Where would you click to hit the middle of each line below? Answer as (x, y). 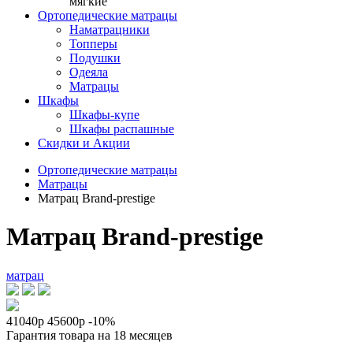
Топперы (93, 44)
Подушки (95, 58)
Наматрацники (110, 30)
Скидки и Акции (84, 143)
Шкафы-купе (104, 115)
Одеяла (89, 72)
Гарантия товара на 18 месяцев (89, 335)
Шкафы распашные (122, 129)
